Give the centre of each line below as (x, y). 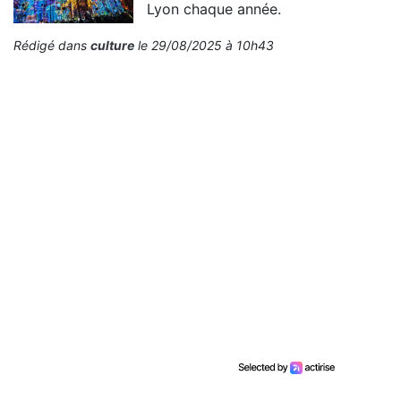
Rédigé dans (52, 46)
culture (112, 46)
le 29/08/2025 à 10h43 (204, 46)
